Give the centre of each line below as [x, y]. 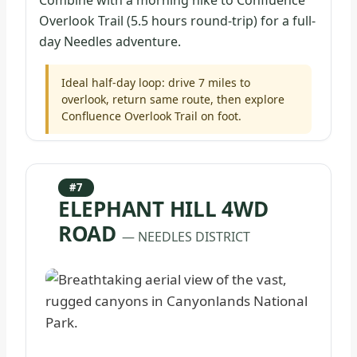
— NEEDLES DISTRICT [186, 237]
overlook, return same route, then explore [173, 100]
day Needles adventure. [110, 42]
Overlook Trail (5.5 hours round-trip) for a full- [177, 21]
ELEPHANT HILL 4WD [163, 209]
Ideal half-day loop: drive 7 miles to [156, 83]
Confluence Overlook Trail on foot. [151, 116]
